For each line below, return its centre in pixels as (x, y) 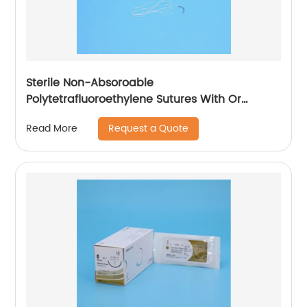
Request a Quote (149, 128)
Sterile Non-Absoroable (90, 83)
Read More (52, 129)
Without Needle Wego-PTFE (101, 115)
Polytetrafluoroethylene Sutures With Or (134, 99)
